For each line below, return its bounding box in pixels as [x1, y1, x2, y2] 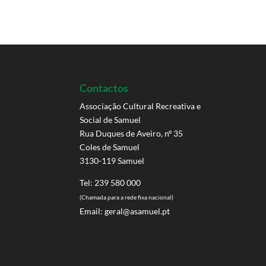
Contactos [80, 81, 129, 95]
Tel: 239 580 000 [80, 178, 141, 188]
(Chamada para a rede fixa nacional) [80, 194, 174, 201]
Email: [80, 206, 103, 217]
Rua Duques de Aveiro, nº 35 [80, 128, 183, 139]
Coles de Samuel [80, 142, 140, 153]
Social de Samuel [80, 115, 141, 125]
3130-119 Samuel [80, 156, 145, 166]
